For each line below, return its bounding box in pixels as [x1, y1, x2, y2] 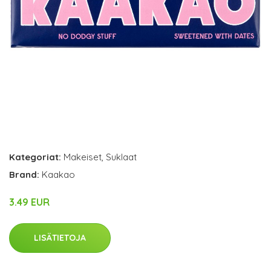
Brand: [9, 169, 42, 180]
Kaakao [42, 169, 75, 180]
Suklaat [106, 151, 137, 163]
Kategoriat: [9, 151, 61, 163]
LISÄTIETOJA [34, 232, 86, 243]
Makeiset [64, 151, 102, 163]
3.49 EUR [9, 196, 50, 208]
